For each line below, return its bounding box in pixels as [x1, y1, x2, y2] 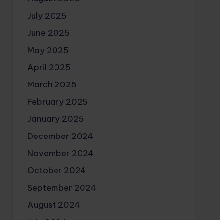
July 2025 [27, 10, 67, 21]
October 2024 [27, 165, 86, 176]
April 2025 [27, 61, 71, 73]
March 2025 [27, 79, 77, 90]
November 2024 [27, 147, 94, 159]
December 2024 [27, 130, 93, 141]
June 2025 [27, 27, 70, 38]
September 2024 [27, 182, 96, 193]
